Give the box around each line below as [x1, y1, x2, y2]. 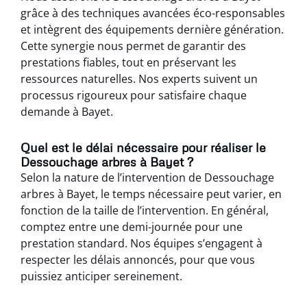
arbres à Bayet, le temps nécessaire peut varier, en [21, 186, 282, 201]
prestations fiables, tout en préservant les [21, 54, 236, 70]
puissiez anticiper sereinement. [21, 268, 182, 284]
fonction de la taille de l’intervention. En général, [21, 202, 269, 218]
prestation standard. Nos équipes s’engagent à [21, 235, 262, 251]
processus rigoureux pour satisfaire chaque [21, 87, 247, 103]
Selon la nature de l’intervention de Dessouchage [21, 169, 274, 185]
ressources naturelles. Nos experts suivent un [21, 71, 258, 86]
